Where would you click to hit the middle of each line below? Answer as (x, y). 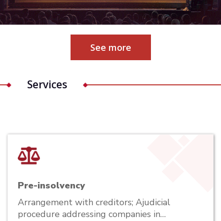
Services (47, 84)
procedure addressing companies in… (92, 214)
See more (110, 47)
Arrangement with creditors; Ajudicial (94, 202)
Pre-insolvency (51, 185)
